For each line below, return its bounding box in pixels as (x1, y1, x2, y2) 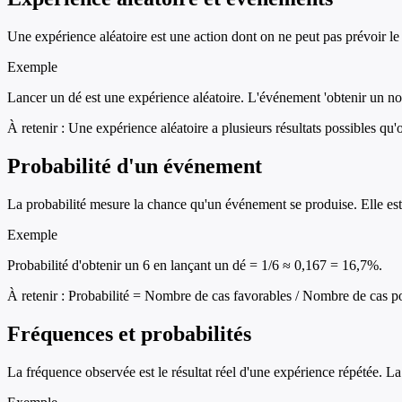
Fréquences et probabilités (7, 321, 251, 345)
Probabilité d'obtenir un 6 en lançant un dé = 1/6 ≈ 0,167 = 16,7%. (7, 257, 382, 273)
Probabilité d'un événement (7, 154, 262, 179)
